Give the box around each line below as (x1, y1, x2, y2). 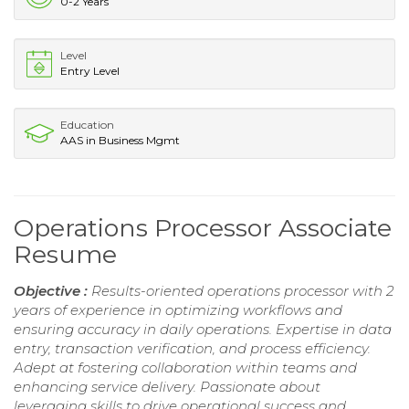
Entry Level (60, 63, 120, 78)
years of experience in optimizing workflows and (14, 300, 342, 319)
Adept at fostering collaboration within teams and (14, 358, 357, 376)
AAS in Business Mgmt (60, 132, 180, 147)
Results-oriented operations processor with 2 (91, 281, 393, 299)
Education (60, 117, 114, 131)
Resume (14, 238, 117, 269)
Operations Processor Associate (14, 212, 392, 243)
